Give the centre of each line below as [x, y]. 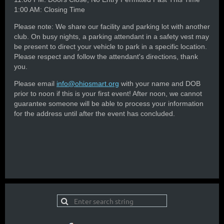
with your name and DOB [160, 84]
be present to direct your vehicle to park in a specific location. [110, 47]
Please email [35, 84]
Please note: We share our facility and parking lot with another [112, 27]
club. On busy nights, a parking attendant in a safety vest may [111, 37]
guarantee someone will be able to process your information [109, 104]
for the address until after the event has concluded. [94, 114]
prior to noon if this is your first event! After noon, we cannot [108, 94]
